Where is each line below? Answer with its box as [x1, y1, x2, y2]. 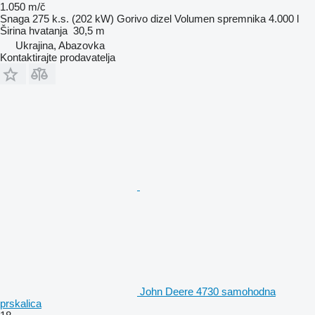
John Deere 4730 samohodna [140, 285, 276, 297]
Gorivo [117, 12, 148, 25]
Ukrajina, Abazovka [15, 39, 105, 51]
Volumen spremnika [174, 12, 266, 25]
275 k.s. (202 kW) [32, 12, 114, 25]
